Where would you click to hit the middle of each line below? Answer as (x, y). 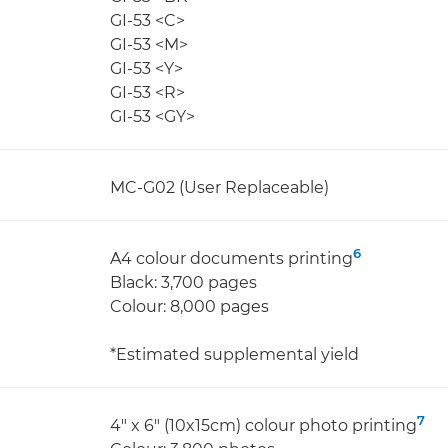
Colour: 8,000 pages (189, 306)
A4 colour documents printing (231, 258)
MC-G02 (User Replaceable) (219, 187)
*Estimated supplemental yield (234, 354)
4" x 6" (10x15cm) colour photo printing (263, 425)
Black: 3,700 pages (183, 282)
